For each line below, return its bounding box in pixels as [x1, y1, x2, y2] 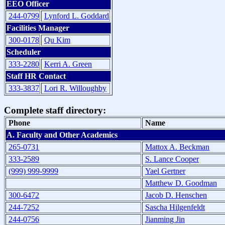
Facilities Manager [7, 24, 69, 33]
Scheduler [7, 48, 41, 57]
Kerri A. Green [44, 60, 92, 69]
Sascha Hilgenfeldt [145, 202, 205, 211]
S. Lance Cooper [145, 154, 199, 163]
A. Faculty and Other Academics [7, 130, 118, 139]
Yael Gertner [145, 166, 185, 175]
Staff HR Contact [7, 72, 66, 81]
